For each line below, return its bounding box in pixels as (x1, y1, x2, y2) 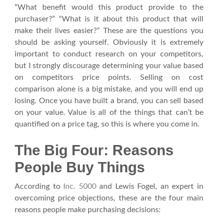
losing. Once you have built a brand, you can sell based (15, 97, 203, 105)
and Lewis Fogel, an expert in (96, 182, 204, 190)
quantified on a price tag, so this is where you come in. (15, 120, 200, 128)
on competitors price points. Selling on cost (15, 73, 203, 81)
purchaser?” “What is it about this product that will (15, 15, 203, 23)
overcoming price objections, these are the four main (15, 194, 203, 202)
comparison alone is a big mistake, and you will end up (15, 85, 203, 93)
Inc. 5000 (63, 182, 96, 190)
